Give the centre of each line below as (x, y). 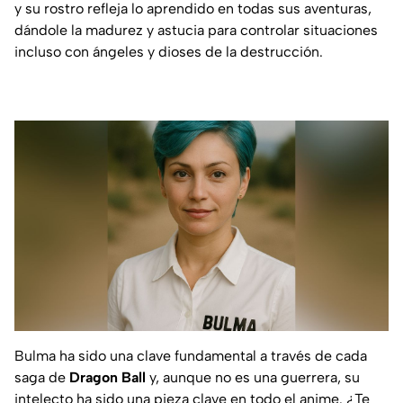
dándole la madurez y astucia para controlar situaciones (196, 30)
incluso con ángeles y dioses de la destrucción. (169, 51)
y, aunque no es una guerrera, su (253, 377)
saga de (42, 377)
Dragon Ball (107, 377)
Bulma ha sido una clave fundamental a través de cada (191, 355)
